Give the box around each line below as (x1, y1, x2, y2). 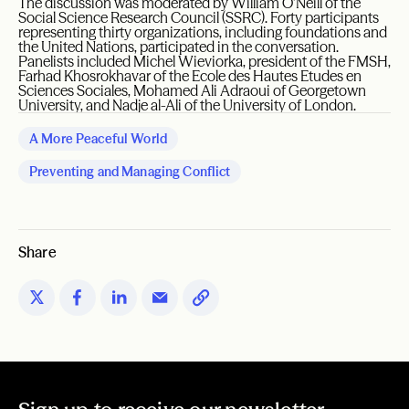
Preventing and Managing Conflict (29, 163, 231, 180)
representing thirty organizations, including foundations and (18, 22, 387, 41)
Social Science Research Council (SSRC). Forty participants (18, 7, 379, 26)
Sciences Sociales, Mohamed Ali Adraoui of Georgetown (18, 80, 366, 100)
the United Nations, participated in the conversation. (18, 37, 339, 56)
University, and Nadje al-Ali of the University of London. (18, 95, 356, 114)
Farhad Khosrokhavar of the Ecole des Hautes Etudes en (18, 66, 362, 85)
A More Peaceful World (29, 130, 167, 147)
